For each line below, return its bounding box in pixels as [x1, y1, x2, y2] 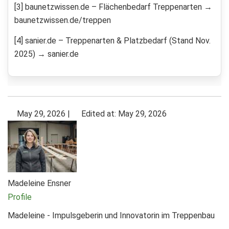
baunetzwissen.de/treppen [14, 15, 111, 26]
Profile [8, 192, 32, 202]
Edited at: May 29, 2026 [79, 109, 167, 119]
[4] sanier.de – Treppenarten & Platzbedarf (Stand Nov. [14, 36, 211, 46]
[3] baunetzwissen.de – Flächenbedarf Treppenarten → [14, 2, 212, 12]
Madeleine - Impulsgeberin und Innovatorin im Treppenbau [8, 211, 215, 221]
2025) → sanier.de [14, 49, 79, 59]
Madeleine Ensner [8, 178, 71, 189]
